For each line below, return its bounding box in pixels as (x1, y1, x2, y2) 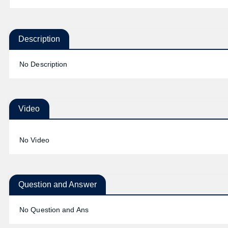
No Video (19, 136, 49, 145)
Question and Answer (18, 180, 97, 189)
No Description (19, 60, 68, 69)
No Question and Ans (19, 206, 89, 214)
